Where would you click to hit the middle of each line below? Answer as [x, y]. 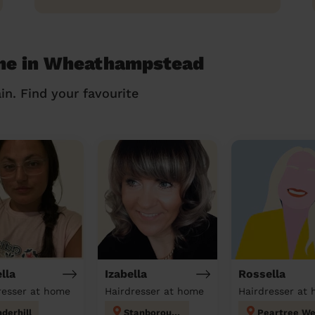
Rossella [262, 274]
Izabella [126, 274]
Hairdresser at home [154, 291]
